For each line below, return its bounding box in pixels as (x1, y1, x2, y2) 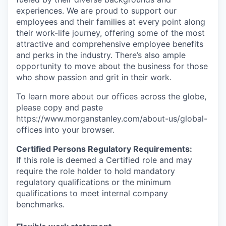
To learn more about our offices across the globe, (16, 91, 206, 101)
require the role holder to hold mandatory (16, 166, 175, 176)
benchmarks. (16, 199, 65, 209)
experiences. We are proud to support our (16, 6, 177, 16)
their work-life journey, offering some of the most (16, 28, 205, 38)
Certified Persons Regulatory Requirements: (16, 144, 192, 154)
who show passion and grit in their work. (16, 72, 172, 82)
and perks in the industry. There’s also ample (16, 50, 186, 60)
